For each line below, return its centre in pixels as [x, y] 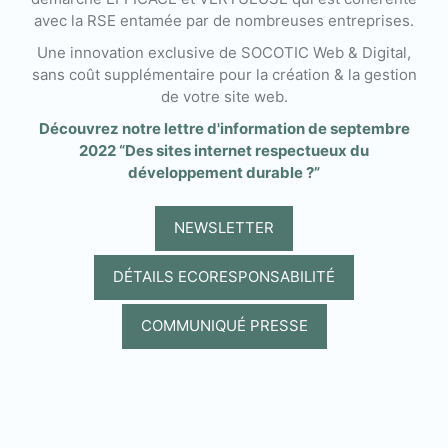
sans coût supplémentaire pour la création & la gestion [224, 74]
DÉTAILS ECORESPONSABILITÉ [224, 277]
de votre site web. [224, 96]
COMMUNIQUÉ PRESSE [224, 326]
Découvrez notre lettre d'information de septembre [224, 128]
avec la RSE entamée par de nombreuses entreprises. [224, 20]
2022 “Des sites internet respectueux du [224, 150]
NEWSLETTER [224, 228]
